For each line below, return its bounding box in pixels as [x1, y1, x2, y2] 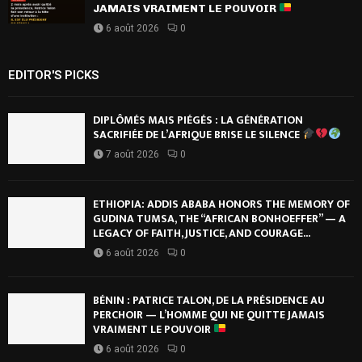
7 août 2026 [106, 148, 159, 160]
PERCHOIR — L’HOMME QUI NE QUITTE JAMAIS [93, 305, 325, 324]
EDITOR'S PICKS [8, 67, 99, 82]
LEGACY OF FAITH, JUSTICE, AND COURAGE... [93, 223, 310, 242]
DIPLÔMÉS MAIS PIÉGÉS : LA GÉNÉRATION [93, 110, 303, 129]
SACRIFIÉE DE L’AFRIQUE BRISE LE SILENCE [93, 124, 302, 144]
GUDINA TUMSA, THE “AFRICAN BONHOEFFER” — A [93, 208, 346, 228]
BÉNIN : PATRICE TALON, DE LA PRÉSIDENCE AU [93, 290, 325, 309]
